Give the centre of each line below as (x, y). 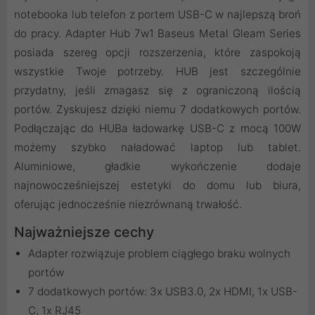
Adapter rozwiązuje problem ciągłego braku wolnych (159, 254)
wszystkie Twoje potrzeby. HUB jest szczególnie (157, 72)
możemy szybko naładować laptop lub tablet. (157, 148)
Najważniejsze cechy (84, 232)
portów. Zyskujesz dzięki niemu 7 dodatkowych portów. (157, 110)
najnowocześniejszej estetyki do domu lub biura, (157, 186)
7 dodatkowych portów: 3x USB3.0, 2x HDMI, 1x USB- (163, 292)
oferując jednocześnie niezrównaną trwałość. (128, 205)
